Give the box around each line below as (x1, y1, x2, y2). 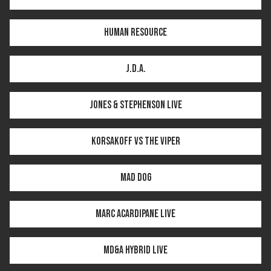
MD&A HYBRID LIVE (103, 243, 168, 256)
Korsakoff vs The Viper (91, 134, 180, 148)
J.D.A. (125, 62, 146, 75)
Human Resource (104, 25, 167, 39)
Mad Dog (120, 171, 151, 184)
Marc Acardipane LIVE (96, 207, 175, 220)
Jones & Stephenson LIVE (89, 98, 182, 111)
